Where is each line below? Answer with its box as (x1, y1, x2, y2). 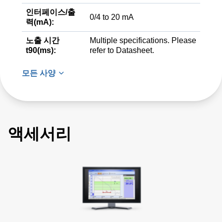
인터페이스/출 (26, 8, 75, 16)
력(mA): (26, 18, 54, 26)
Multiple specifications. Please (90, 36, 196, 45)
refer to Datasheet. (90, 46, 154, 55)
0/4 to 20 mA (90, 13, 134, 21)
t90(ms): (26, 46, 56, 55)
